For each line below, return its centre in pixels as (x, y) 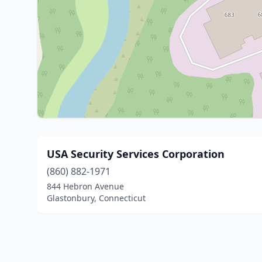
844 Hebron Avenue (85, 186)
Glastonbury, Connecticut (96, 198)
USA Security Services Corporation (136, 154)
